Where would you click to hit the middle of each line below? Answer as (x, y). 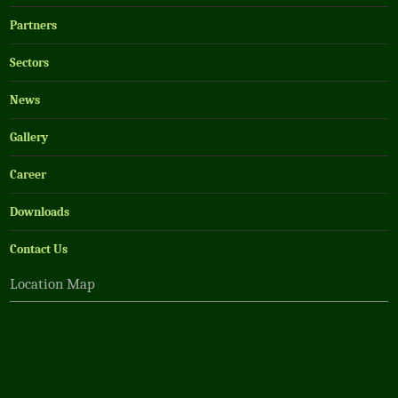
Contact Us (39, 249)
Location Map (53, 284)
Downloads (40, 211)
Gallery (29, 137)
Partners (34, 25)
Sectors (30, 62)
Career (28, 174)
